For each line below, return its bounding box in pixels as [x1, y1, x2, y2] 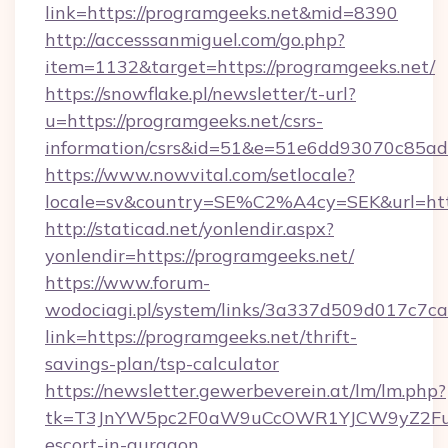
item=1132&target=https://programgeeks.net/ [45, 55, 435, 78]
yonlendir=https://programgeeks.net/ [45, 244, 354, 267]
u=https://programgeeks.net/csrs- [45, 109, 323, 132]
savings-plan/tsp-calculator [45, 352, 279, 375]
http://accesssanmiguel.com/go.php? [45, 28, 345, 51]
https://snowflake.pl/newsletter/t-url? [45, 82, 356, 105]
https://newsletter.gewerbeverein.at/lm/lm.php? [45, 379, 446, 402]
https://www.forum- [45, 271, 210, 294]
